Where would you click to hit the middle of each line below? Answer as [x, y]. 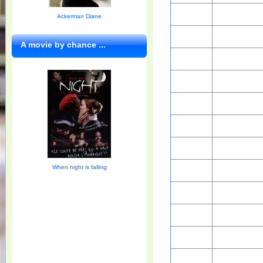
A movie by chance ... [63, 45]
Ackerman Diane [79, 16]
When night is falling [79, 167]
